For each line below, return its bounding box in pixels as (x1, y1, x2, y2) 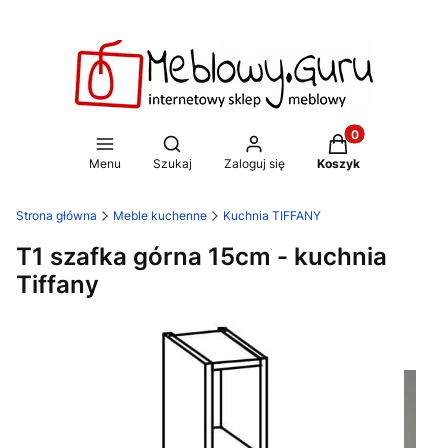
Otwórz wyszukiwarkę (170, 134, 316, 151)
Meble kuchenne (113, 208, 207, 223)
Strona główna (16, 208, 97, 223)
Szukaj (152, 156, 192, 171)
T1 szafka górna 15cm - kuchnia (16, 241, 387, 271)
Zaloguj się (223, 156, 285, 171)
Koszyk (316, 156, 360, 171)
